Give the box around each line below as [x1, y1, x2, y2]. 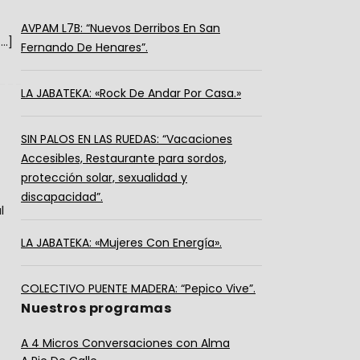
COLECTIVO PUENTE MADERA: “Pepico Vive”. [21, 280, 256, 297]
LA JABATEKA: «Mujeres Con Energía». [21, 235, 222, 251]
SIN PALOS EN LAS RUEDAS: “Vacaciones [21, 131, 232, 147]
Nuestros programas [21, 299, 171, 317]
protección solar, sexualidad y [21, 170, 187, 186]
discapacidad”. [21, 189, 103, 205]
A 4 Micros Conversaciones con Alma [21, 335, 230, 351]
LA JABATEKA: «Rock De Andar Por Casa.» [21, 85, 241, 101]
